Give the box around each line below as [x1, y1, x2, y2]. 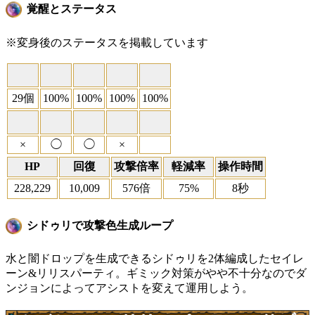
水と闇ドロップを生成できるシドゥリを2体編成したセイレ [6, 252, 304, 265]
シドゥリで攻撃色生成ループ [27, 219, 173, 231]
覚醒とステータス [27, 3, 117, 15]
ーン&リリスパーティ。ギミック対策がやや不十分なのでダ [6, 267, 307, 280]
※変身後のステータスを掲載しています [6, 36, 208, 49]
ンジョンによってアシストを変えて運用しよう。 [6, 282, 253, 295]
